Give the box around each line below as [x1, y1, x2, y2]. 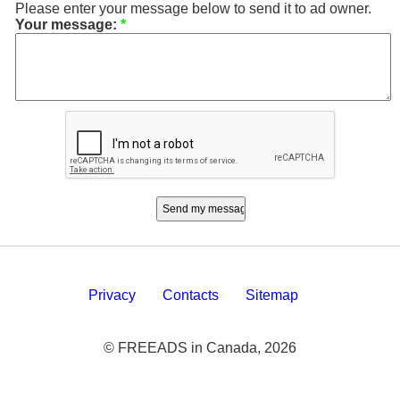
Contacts [162, 287, 219, 303]
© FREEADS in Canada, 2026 [104, 340, 296, 355]
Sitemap [245, 287, 298, 303]
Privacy [87, 287, 136, 303]
